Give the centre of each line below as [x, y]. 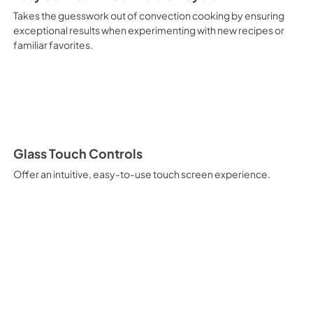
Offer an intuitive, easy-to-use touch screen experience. [141, 174]
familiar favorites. [53, 45]
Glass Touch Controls [78, 154]
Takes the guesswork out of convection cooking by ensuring [148, 15]
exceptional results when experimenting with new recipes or [148, 30]
